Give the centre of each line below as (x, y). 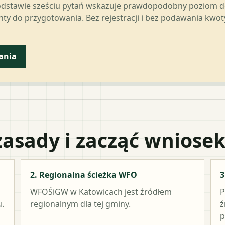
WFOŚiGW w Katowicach (77, 192)
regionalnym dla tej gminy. (81, 204)
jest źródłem (147, 192)
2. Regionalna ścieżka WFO (84, 175)
